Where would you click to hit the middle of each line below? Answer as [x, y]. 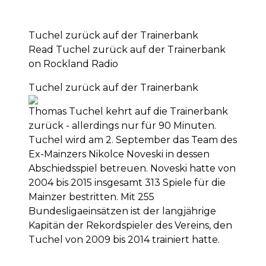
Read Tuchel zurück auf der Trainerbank [127, 50]
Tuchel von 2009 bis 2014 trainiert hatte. [124, 240]
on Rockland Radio [73, 64]
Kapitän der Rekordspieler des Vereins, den [130, 225]
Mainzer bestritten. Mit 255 [91, 197]
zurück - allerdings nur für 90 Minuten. [122, 126]
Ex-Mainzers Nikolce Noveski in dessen [119, 154]
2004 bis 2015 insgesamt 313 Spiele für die [127, 183]
